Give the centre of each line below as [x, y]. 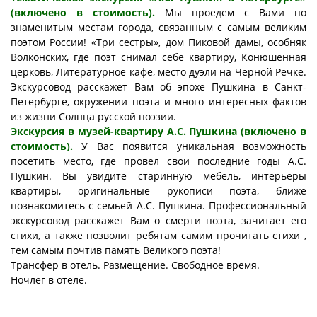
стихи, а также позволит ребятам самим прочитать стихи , [158, 236]
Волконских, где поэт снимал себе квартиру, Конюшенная [158, 57]
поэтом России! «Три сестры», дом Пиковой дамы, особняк [158, 42]
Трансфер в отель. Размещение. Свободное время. [135, 265]
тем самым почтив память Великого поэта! [116, 250]
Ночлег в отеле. [49, 280]
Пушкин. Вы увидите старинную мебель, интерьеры [158, 176]
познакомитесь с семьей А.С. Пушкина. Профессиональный [158, 206]
